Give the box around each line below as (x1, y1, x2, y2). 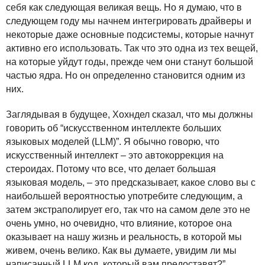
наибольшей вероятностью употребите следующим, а (6, 191, 243, 201)
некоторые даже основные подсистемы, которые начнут (6, 30, 254, 40)
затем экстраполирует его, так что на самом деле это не (6, 205, 250, 215)
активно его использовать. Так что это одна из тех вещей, (6, 43, 258, 53)
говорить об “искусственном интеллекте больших (6, 123, 221, 133)
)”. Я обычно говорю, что (113, 137, 219, 147)
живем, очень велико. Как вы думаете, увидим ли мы (6, 245, 237, 256)
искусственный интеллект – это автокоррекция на (6, 150, 224, 160)
